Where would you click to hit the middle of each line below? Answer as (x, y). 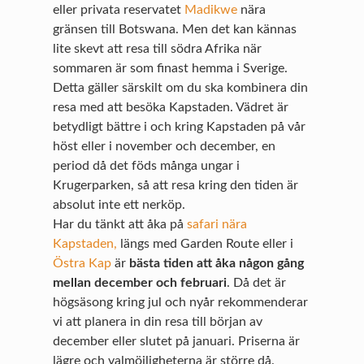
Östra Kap (82, 263)
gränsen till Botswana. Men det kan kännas (175, 29)
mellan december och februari (140, 282)
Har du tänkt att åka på (120, 224)
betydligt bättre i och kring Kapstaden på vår (180, 126)
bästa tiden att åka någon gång (217, 263)
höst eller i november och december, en (165, 146)
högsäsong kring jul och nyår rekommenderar (181, 302)
